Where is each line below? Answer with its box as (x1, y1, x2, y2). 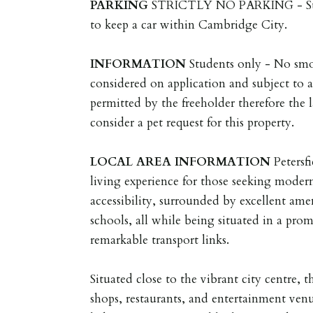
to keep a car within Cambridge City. (90, 16, 288, 33)
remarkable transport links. (90, 231, 230, 248)
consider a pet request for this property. (90, 114, 295, 131)
